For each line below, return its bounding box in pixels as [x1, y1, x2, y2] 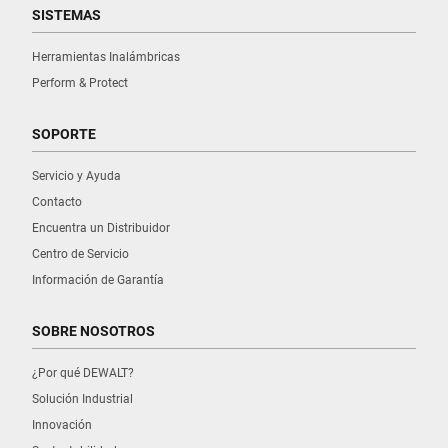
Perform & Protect [32, 76, 128, 91]
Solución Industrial [32, 392, 133, 407]
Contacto [32, 195, 82, 210]
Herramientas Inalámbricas [32, 50, 180, 65]
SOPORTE [32, 126, 96, 143]
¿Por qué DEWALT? [32, 366, 134, 381]
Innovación [32, 418, 92, 433]
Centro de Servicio [32, 247, 129, 262]
